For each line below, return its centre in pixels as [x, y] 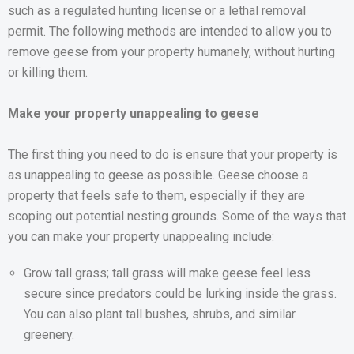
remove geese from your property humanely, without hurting [171, 52]
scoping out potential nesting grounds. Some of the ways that [177, 217]
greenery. [49, 335]
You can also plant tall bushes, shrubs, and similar [160, 314]
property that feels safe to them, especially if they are [156, 196]
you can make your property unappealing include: [141, 237]
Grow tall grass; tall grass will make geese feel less [167, 273]
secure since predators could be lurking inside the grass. [180, 294]
